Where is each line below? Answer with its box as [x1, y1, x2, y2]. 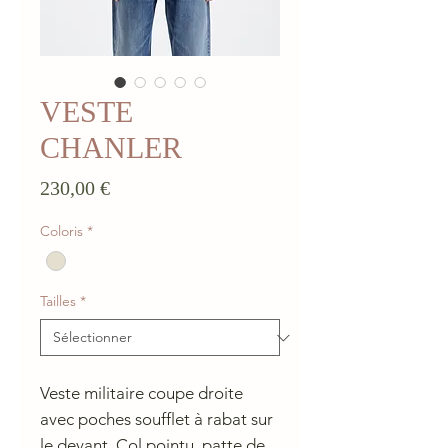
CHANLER [40, 131, 182, 164]
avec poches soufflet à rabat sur [40, 409, 273, 430]
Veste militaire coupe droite [40, 383, 243, 404]
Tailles [40, 292, 76, 311]
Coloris [40, 222, 83, 240]
